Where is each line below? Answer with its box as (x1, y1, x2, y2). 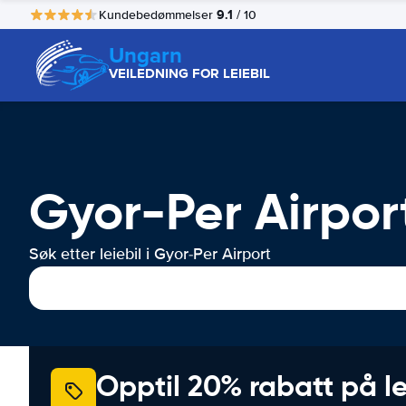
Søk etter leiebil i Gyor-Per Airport (29, 244, 271, 264)
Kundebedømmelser (99, 6, 217, 23)
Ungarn (109, 39, 182, 71)
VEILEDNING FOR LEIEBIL (109, 63, 270, 83)
